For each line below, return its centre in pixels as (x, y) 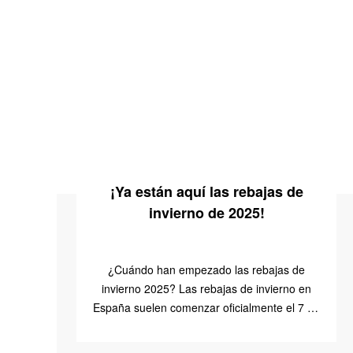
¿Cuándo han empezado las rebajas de (206, 269)
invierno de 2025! (206, 213)
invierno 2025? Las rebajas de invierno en (206, 288)
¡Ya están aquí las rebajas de (206, 191)
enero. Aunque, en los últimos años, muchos (206, 326)
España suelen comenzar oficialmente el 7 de (206, 307)
